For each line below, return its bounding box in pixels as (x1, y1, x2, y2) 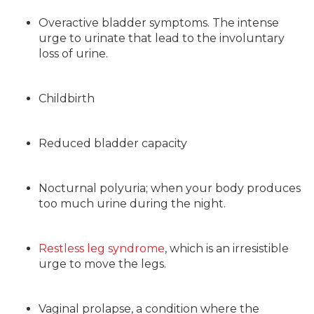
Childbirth (39, 92, 95, 105)
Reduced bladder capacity (39, 137, 187, 150)
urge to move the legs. (39, 257, 166, 271)
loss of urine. (39, 47, 108, 60)
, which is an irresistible (165, 242, 289, 255)
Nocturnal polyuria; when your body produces (39, 182, 301, 195)
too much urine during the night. (39, 197, 226, 210)
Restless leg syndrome (39, 242, 165, 255)
